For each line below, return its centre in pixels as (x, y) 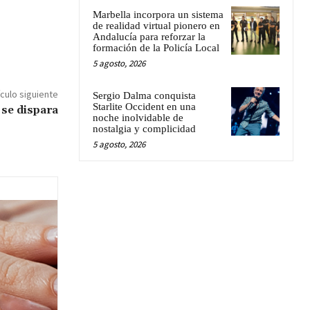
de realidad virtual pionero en (156, 25)
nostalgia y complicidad (144, 128)
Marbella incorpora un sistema (158, 14)
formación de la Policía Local (156, 47)
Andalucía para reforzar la (149, 36)
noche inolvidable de (138, 117)
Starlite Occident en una (144, 106)
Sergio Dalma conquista (144, 95)
